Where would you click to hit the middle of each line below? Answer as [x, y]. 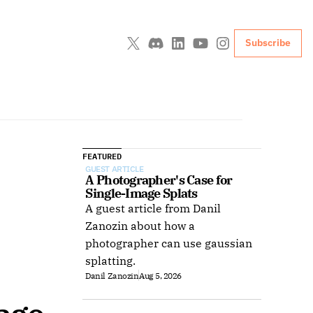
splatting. [111, 261]
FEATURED [102, 156]
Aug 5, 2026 [160, 275]
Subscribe [268, 43]
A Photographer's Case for [159, 180]
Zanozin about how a [140, 226]
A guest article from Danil [153, 208]
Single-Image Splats [141, 193]
